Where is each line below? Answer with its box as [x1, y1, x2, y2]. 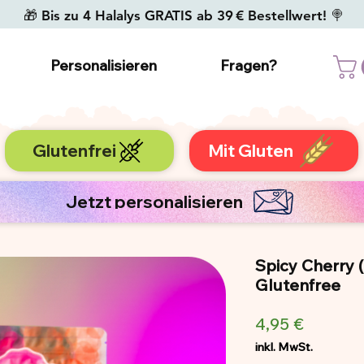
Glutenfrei [32, 139, 116, 161]
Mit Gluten [208, 139, 293, 161]
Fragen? [220, 56, 277, 75]
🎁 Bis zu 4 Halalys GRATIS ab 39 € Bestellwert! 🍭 [19, 7, 344, 24]
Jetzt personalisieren [66, 191, 243, 213]
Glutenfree [255, 274, 340, 295]
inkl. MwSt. [255, 339, 313, 354]
